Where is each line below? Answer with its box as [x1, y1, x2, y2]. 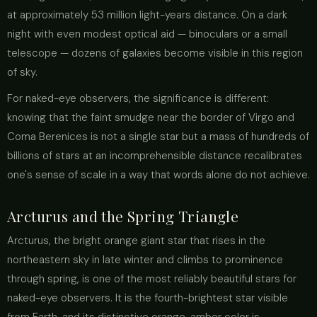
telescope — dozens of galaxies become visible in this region [7, 46, 303, 60]
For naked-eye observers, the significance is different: [7, 91, 269, 105]
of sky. [7, 65, 38, 79]
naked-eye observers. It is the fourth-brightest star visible [7, 291, 288, 305]
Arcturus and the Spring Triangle [7, 206, 239, 226]
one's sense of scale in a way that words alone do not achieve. [7, 168, 310, 182]
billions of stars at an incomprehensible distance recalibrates [7, 149, 302, 163]
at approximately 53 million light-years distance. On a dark [7, 8, 287, 22]
